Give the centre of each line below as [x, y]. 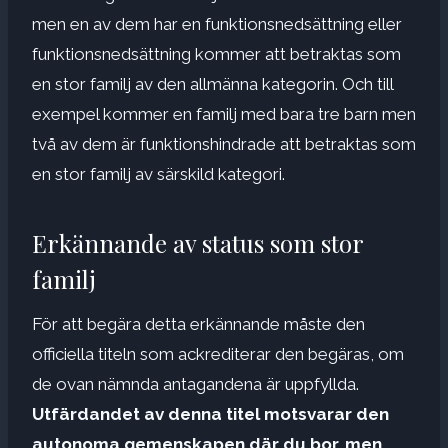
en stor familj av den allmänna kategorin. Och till [212, 83]
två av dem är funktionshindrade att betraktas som [224, 143]
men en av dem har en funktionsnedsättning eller [217, 23]
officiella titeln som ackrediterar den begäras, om [218, 353]
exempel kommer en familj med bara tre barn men [224, 113]
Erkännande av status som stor [197, 242]
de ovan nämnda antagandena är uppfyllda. [195, 383]
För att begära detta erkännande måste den [198, 323]
